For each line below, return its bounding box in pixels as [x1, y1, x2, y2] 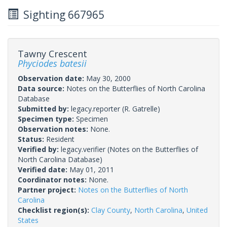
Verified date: [18, 164, 69, 174]
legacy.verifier [61, 144, 105, 154]
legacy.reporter [71, 103, 120, 113]
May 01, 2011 [69, 164, 114, 174]
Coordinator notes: [18, 174, 89, 184]
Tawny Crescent [18, 47, 87, 60]
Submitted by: [18, 103, 71, 113]
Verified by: [18, 144, 61, 154]
